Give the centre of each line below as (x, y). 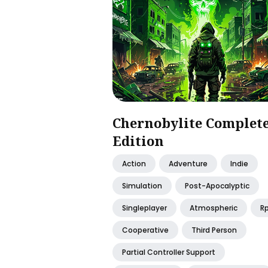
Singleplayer (144, 208)
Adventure (188, 163)
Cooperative (145, 230)
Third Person (214, 230)
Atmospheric (214, 208)
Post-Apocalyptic (217, 185)
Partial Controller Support (169, 252)
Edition (138, 140)
